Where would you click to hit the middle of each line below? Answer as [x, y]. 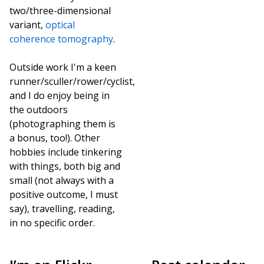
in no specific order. [52, 223]
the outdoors [39, 110]
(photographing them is [62, 124]
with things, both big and [65, 166]
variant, [27, 25]
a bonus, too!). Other [55, 138]
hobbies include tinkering [66, 152]
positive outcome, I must [64, 194]
